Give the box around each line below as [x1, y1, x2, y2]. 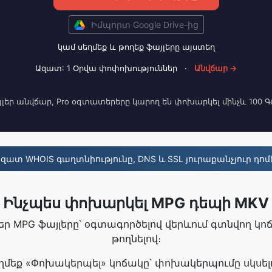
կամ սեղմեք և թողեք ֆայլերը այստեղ [57, 42, 215, 52]
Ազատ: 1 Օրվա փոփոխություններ [35, 63, 177, 73]
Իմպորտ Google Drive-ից [90, 19, 199, 30]
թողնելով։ [111, 233, 161, 245]
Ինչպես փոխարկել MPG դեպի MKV [3, 194, 269, 212]
